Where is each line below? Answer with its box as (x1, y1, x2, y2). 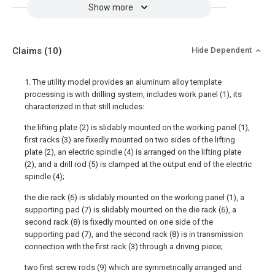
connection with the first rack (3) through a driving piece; (25, 242, 223, 251)
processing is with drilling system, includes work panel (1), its (25, 90, 242, 99)
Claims (12, 45, 44, 56)
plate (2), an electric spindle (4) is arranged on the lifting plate (25, 147, 241, 157)
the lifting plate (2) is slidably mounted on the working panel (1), (25, 123, 250, 132)
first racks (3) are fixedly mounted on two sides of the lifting (25, 135, 235, 144)
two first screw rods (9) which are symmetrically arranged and (25, 263, 242, 272)
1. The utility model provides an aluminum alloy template (25, 77, 222, 87)
